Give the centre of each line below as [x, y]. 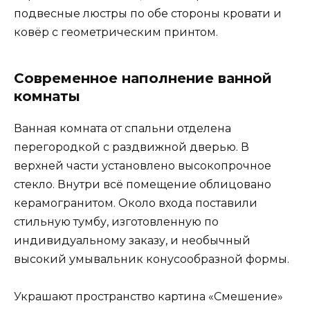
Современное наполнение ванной [143, 78]
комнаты [47, 96]
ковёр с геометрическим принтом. [116, 32]
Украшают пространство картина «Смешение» [148, 296]
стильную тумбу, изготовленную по [116, 221]
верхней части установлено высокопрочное [143, 165]
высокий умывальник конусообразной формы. [152, 259]
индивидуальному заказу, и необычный [132, 240]
